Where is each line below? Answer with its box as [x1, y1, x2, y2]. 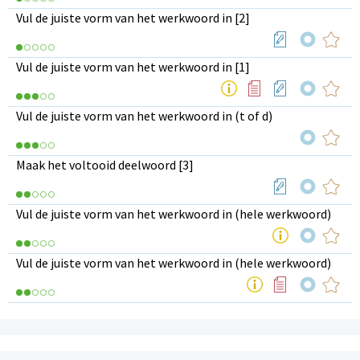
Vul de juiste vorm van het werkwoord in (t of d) [16, 107, 272, 124]
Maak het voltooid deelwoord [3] [16, 156, 194, 173]
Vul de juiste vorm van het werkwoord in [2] [16, 9, 250, 26]
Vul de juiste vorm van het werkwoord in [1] [16, 58, 250, 75]
